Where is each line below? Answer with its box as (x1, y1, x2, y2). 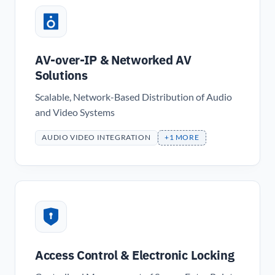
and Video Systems (35, 106, 115, 118)
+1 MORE (164, 133, 199, 142)
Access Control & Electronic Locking (35, 246, 234, 263)
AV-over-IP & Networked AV (35, 51, 192, 68)
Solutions (35, 66, 88, 83)
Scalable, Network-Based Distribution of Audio (35, 91, 232, 103)
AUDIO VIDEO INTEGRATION (42, 133, 151, 142)
